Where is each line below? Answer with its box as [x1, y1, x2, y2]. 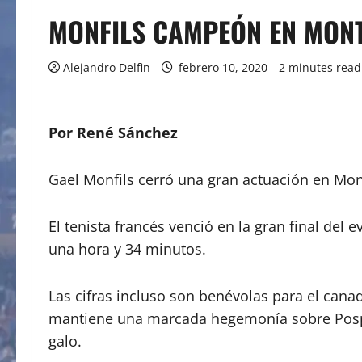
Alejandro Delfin [63, 59, 150, 75]
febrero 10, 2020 [175, 59, 271, 75]
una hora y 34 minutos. [48, 238, 206, 259]
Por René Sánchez [48, 122, 178, 142]
